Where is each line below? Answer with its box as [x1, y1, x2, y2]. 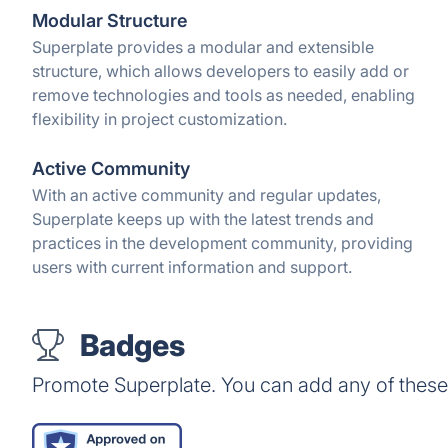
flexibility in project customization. [32, 109, 287, 129]
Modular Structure [32, 10, 188, 31]
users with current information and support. [32, 257, 352, 277]
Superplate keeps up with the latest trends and [32, 209, 374, 229]
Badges [80, 327, 185, 363]
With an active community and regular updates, [32, 185, 381, 205]
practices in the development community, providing [32, 233, 413, 253]
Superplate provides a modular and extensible [32, 37, 374, 57]
